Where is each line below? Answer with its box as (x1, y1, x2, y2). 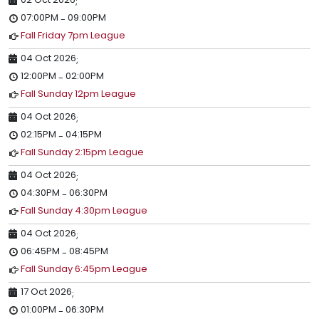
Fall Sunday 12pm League (21, 86, 136, 100)
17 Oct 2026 (21, 284, 72, 298)
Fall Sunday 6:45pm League (21, 261, 147, 276)
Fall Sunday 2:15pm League (21, 145, 144, 159)
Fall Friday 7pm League (21, 28, 125, 42)
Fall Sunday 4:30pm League (21, 203, 147, 217)
